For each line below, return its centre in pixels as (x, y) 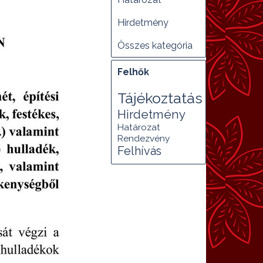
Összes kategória (155, 45)
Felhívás (139, 151)
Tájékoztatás (160, 98)
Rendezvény (144, 139)
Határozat (139, 127)
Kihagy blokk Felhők (156, 66)
